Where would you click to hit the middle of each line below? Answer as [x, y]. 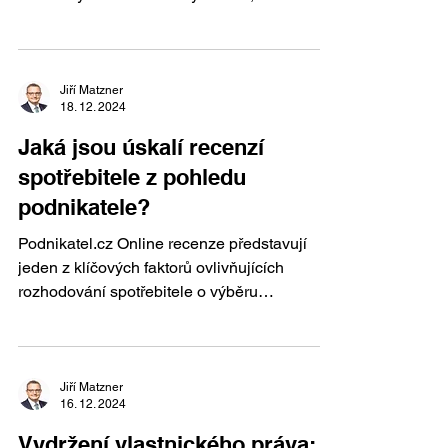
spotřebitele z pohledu [132, 177]
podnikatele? [84, 207]
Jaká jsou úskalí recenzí [141, 147]
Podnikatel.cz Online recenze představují [67, 243]
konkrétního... [65, 315]
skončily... [52, 18]
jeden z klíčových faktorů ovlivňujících [151, 267]
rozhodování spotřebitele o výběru [138, 291]
